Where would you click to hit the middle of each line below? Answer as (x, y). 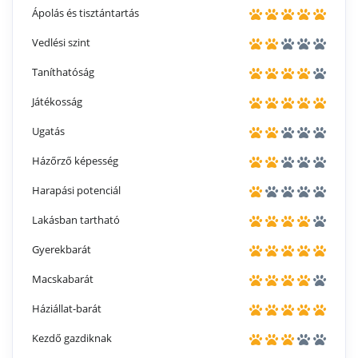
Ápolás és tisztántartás (86, 13)
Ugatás (48, 131)
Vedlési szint (61, 43)
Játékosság (57, 102)
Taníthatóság (63, 72)
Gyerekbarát (62, 250)
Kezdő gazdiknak (72, 338)
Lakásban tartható (76, 220)
